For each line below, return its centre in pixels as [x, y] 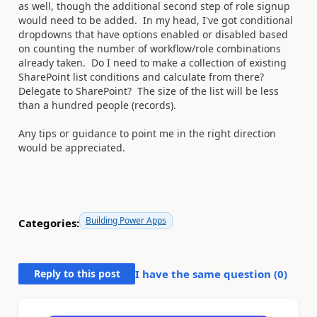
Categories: [49, 223]
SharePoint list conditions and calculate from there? [143, 76]
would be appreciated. [72, 147]
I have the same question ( [206, 273]
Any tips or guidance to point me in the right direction [147, 133]
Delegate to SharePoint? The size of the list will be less [149, 91]
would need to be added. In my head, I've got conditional [156, 20]
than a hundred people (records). [97, 105]
